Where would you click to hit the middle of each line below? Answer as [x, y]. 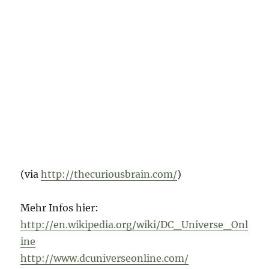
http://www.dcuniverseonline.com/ [105, 258]
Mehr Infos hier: [60, 207]
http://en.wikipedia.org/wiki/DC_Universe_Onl [134, 224]
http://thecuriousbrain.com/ [109, 174]
